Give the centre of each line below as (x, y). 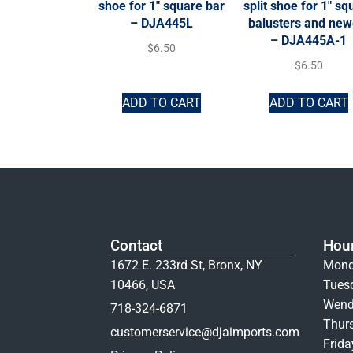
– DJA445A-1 (309, 40)
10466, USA (143, 285)
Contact (136, 246)
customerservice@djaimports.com (205, 333)
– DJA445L (162, 23)
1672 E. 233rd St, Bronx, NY (186, 266)
